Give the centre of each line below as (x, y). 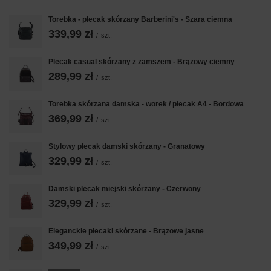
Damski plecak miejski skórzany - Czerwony (125, 188)
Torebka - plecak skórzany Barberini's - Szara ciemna (140, 19)
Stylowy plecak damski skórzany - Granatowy (127, 146)
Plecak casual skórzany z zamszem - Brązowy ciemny (142, 61)
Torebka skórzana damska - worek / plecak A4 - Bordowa (146, 104)
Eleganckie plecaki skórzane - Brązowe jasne (126, 231)
